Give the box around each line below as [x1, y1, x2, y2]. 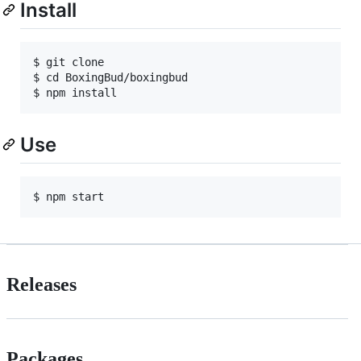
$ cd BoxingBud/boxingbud [33, 70, 188, 84]
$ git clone [33, 55, 110, 68]
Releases [6, 273, 77, 295]
